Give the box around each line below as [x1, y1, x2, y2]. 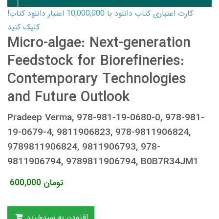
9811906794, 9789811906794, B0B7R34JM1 [7, 154, 198, 169]
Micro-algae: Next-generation [7, 32, 191, 54]
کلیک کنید [7, 21, 40, 33]
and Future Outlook [7, 86, 130, 109]
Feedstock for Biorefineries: [7, 50, 184, 72]
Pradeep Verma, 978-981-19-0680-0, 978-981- [7, 110, 204, 125]
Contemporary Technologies [7, 68, 186, 90]
